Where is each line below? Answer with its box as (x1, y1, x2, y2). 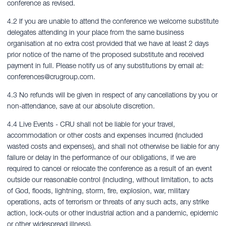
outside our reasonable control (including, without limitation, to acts (7, 175, 213, 184)
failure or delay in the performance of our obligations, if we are (7, 153, 196, 162)
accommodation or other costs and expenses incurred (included (7, 131, 203, 140)
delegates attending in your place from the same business (7, 28, 184, 37)
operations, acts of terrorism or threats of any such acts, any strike (7, 197, 209, 206)
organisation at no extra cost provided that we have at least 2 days (7, 39, 209, 48)
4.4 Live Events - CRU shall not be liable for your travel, (7, 120, 175, 129)
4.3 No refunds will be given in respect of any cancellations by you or (7, 90, 217, 99)
